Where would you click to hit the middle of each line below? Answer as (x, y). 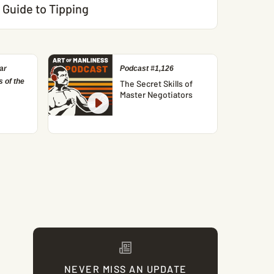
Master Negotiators (156, 94)
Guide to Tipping (45, 9)
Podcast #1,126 (146, 68)
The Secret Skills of (156, 83)
